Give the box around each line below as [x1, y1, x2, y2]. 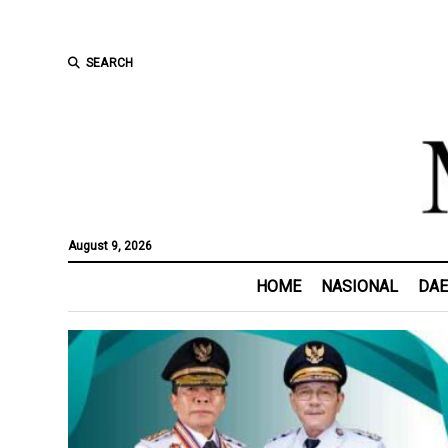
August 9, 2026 [67, 239, 152, 253]
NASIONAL [321, 277, 398, 296]
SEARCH [85, 56, 134, 70]
